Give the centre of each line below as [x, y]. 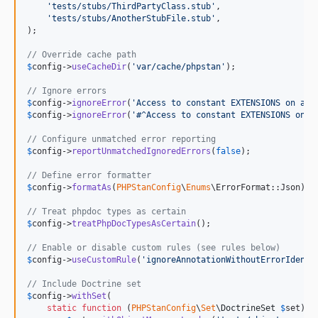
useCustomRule [104, 259]
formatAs [92, 187]
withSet [89, 296]
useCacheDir [99, 66]
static [62, 308]
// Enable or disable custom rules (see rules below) [154, 247]
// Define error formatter [89, 175]
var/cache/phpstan [179, 66]
